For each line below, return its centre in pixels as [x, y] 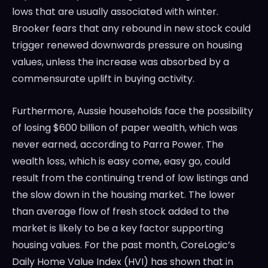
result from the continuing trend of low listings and [130, 178]
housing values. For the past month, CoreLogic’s [124, 245]
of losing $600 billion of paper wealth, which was [125, 128]
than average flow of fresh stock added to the [121, 212]
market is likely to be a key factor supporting [118, 229]
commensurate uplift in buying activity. [103, 79]
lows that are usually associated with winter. [115, 12]
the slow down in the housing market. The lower [124, 195]
